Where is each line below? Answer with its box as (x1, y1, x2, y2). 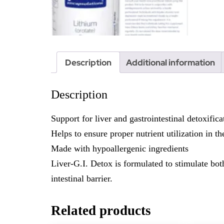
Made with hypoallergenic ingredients (51, 143, 188, 154)
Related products (51, 203, 151, 218)
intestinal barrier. (51, 173, 112, 184)
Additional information (126, 56, 215, 68)
